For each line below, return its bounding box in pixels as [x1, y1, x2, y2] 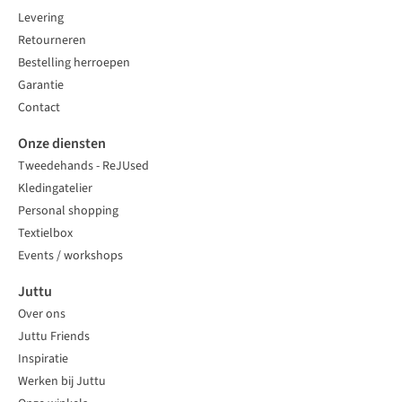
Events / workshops [18, 247, 123, 266]
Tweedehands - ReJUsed [18, 157, 149, 176]
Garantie [18, 76, 64, 95]
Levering [18, 9, 64, 28]
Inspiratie [18, 350, 68, 369]
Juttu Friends [18, 328, 90, 346]
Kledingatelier [18, 179, 92, 198]
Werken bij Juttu [18, 372, 106, 391]
